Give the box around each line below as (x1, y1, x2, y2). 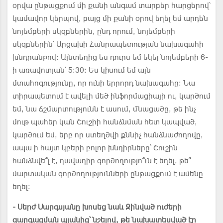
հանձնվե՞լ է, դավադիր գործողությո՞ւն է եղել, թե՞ (12, 156, 191, 166)
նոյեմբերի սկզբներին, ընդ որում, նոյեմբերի (12, 26, 175, 36)
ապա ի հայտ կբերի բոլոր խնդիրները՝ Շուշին (12, 143, 178, 153)
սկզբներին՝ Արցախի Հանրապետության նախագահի (12, 39, 204, 49)
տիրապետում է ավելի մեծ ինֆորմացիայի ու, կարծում (12, 91, 211, 101)
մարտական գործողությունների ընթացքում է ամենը (12, 169, 203, 179)
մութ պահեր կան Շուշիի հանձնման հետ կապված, (12, 117, 197, 127)
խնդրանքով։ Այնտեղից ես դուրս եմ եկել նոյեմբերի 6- (12, 52, 208, 62)
